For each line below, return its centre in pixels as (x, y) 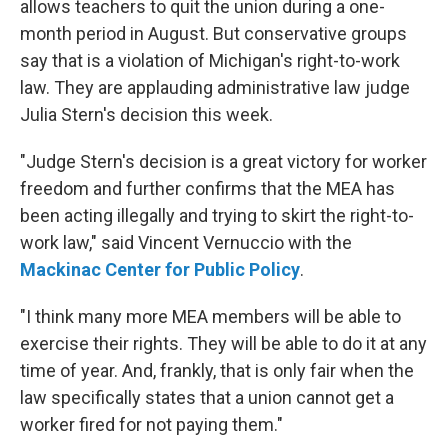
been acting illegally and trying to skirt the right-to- (217, 215)
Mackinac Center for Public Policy (160, 269)
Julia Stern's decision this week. (146, 114)
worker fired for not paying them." (151, 424)
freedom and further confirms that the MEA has (207, 188)
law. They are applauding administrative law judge (215, 87)
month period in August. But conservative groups (213, 33)
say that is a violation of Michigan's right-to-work (210, 60)
